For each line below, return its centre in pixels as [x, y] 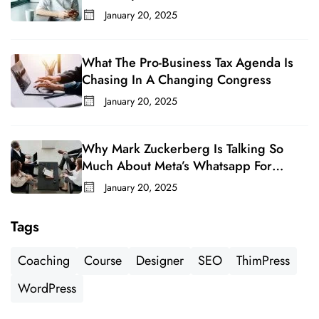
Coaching [44, 260]
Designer [160, 260]
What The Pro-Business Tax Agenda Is [188, 62]
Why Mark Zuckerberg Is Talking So [183, 148]
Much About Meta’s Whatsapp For [177, 166]
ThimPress [263, 260]
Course [103, 260]
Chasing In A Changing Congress [177, 79]
